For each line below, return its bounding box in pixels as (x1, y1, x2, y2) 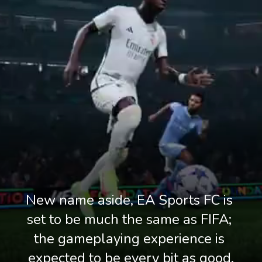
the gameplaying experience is (34, 229, 225, 248)
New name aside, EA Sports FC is (26, 190, 236, 209)
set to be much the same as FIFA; (27, 209, 235, 229)
